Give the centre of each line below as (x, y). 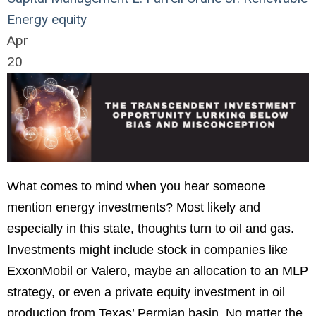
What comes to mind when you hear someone (136, 187)
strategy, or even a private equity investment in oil (146, 292)
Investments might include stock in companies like (147, 250)
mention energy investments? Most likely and (134, 208)
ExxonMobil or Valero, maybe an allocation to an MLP (158, 271)
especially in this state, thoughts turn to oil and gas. (151, 229)
